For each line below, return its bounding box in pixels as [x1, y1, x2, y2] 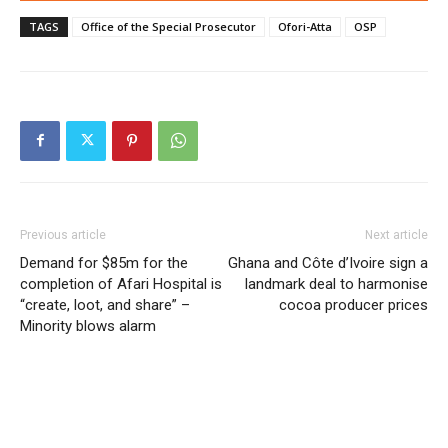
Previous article [20, 227, 106, 242]
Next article [365, 227, 428, 242]
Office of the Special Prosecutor [81, 18, 256, 34]
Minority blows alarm [20, 316, 156, 335]
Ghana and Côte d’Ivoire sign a [228, 253, 428, 272]
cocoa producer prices [279, 295, 428, 314]
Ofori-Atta [278, 18, 332, 34]
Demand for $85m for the [20, 253, 188, 272]
